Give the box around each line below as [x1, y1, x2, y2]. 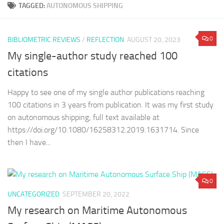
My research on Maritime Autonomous [7, 204, 187, 217]
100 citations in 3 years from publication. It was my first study [7, 100, 213, 110]
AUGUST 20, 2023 [127, 35, 180, 44]
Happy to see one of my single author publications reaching [7, 87, 204, 97]
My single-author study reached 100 [7, 49, 177, 63]
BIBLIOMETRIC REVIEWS [7, 35, 80, 44]
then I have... [7, 137, 50, 147]
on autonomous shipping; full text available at [7, 112, 159, 122]
